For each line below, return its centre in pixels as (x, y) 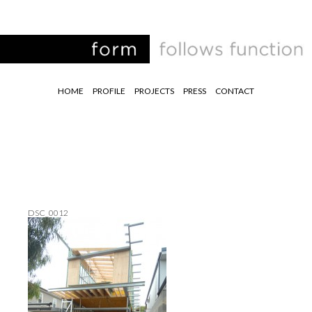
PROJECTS (154, 91)
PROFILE (109, 91)
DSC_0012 (48, 213)
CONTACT (235, 91)
